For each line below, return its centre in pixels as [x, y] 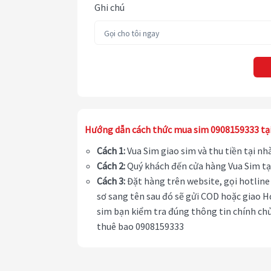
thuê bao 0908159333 [140, 227]
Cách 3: [111, 181]
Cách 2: [111, 166]
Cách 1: [111, 151]
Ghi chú [109, 8]
